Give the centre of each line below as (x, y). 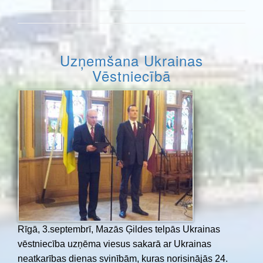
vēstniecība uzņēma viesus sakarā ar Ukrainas (114, 244)
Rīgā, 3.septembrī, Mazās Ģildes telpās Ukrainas (119, 229)
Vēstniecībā (131, 76)
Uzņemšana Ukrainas (131, 60)
